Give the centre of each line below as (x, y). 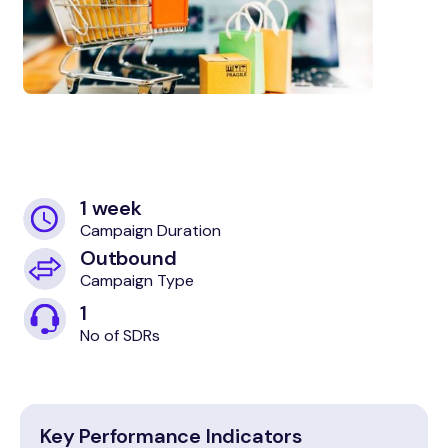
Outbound (128, 258)
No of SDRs (120, 335)
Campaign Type (137, 280)
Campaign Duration (150, 230)
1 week (111, 208)
